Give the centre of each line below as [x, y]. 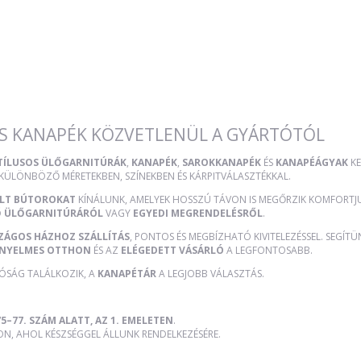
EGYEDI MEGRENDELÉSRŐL [198, 213]
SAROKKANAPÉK [222, 162]
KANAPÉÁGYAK [312, 162]
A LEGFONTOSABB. [268, 250]
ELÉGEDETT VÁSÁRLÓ [172, 250]
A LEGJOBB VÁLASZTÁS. [210, 273]
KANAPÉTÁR [127, 273]
